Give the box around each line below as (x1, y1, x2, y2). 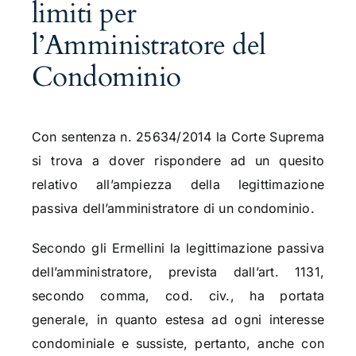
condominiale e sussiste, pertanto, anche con (31, 335, 325, 352)
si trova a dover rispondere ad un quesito (31, 153, 325, 169)
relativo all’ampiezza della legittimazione (31, 176, 325, 193)
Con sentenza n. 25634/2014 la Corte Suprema (31, 129, 325, 145)
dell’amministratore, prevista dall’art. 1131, (31, 264, 325, 281)
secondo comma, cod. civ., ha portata (31, 288, 325, 304)
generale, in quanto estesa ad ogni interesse (31, 311, 325, 328)
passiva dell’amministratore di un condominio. (31, 200, 315, 217)
